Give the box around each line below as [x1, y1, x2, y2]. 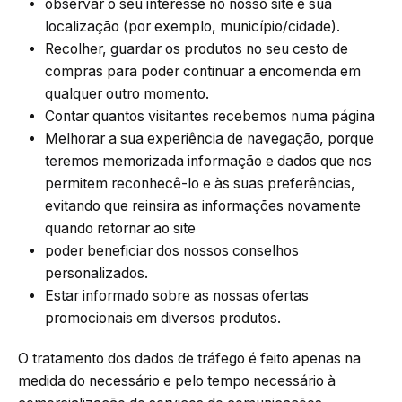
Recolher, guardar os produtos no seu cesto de [45, 40, 348, 58]
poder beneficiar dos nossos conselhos [45, 242, 299, 260]
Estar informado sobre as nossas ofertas [45, 287, 309, 305]
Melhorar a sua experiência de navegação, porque [45, 130, 374, 148]
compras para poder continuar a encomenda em [45, 63, 361, 81]
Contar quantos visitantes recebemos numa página [45, 108, 375, 126]
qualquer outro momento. [45, 85, 209, 103]
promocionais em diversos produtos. [45, 310, 281, 328]
